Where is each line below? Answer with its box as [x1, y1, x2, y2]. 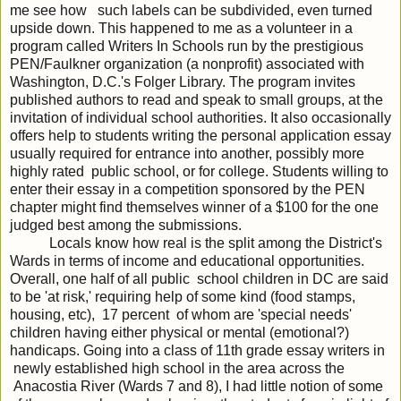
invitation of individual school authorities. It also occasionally [10, 110, 391, 126]
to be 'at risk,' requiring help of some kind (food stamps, [10, 289, 355, 305]
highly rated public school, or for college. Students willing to [10, 164, 388, 180]
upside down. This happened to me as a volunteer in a [10, 21, 353, 37]
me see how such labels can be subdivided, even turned [10, 3, 372, 19]
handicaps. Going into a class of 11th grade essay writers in [10, 343, 385, 359]
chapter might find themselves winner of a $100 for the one [10, 200, 379, 216]
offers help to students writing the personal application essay [10, 128, 391, 144]
